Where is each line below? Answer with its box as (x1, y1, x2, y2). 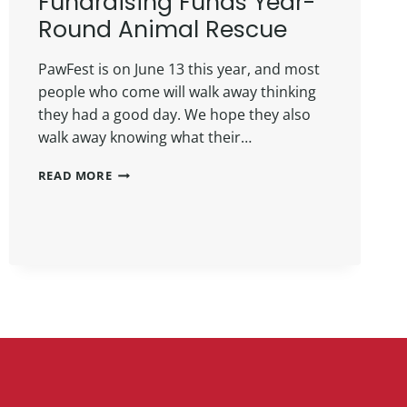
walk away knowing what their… (37, 126, 252, 147)
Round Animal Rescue (37, 13, 287, 45)
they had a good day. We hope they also (37, 104, 311, 124)
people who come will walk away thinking (37, 81, 316, 102)
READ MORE (37, 166, 113, 184)
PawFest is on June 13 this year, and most (37, 58, 320, 79)
